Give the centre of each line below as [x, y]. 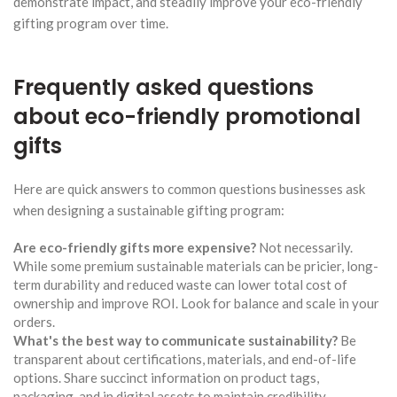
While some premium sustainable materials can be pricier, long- [196, 265]
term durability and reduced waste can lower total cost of [180, 284]
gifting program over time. [91, 23]
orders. [34, 321]
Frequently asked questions [163, 87]
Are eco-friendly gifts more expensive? [135, 247]
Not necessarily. [304, 247]
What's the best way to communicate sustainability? [175, 340]
